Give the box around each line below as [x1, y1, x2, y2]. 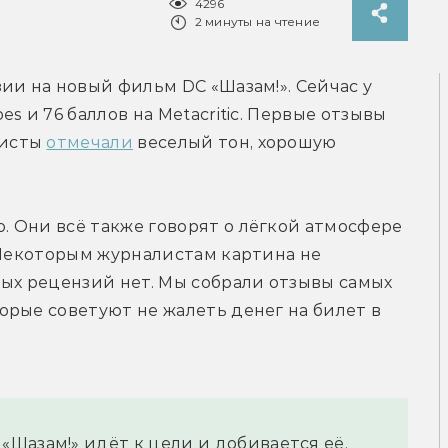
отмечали [46, 133, 134, 153]
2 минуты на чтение [194, 14, 320, 30]
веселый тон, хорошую [133, 133, 337, 153]
